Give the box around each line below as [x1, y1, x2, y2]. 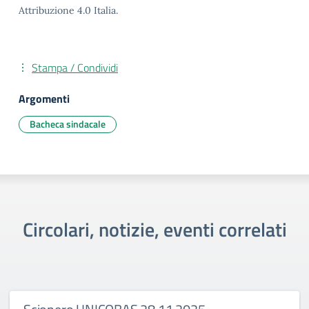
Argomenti [19, 90, 70, 107]
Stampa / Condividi [32, 59, 118, 76]
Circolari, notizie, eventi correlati [22, 215, 287, 244]
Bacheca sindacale [30, 117, 106, 131]
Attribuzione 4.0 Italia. [19, 4, 118, 17]
